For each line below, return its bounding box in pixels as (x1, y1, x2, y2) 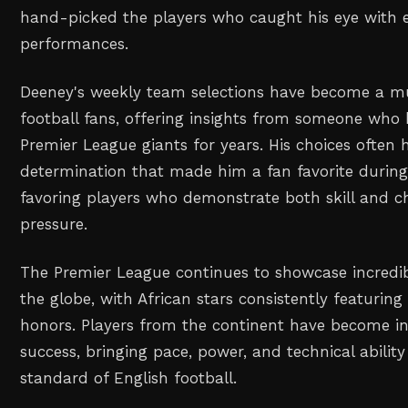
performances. (20, 35, 129, 53)
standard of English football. (20, 368, 238, 387)
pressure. (20, 214, 88, 233)
